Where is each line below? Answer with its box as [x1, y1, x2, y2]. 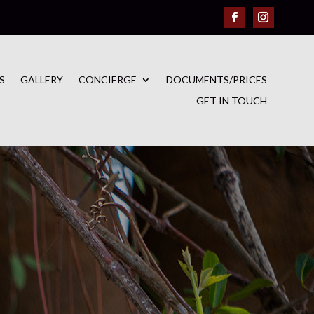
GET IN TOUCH [196, 94, 267, 107]
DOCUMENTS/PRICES [165, 73, 267, 86]
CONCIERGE [78, 73, 137, 86]
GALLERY [20, 73, 63, 86]
